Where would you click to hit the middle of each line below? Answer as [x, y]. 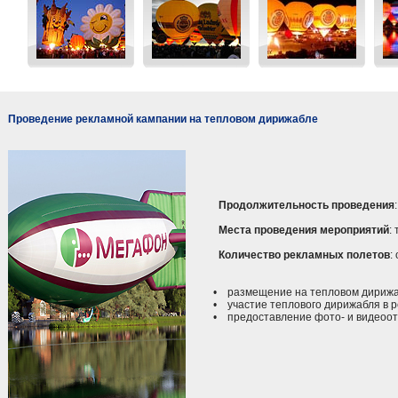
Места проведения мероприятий [304, 230]
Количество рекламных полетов [304, 255]
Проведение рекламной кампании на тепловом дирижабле [163, 119]
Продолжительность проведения [306, 205]
